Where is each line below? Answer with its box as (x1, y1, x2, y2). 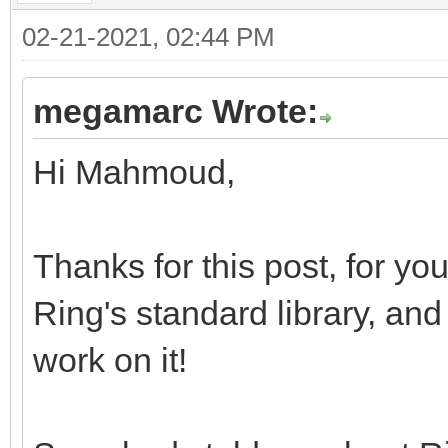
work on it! (33, 341, 187, 379)
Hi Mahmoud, (33, 153, 235, 191)
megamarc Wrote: (33, 92, 318, 130)
